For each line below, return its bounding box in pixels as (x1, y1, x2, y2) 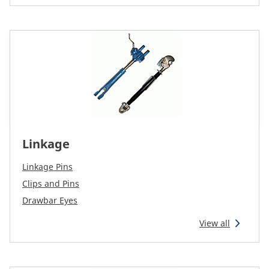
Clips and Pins (22, 178, 79, 189)
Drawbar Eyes (22, 195, 77, 206)
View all (199, 217, 230, 229)
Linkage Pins (22, 161, 73, 172)
